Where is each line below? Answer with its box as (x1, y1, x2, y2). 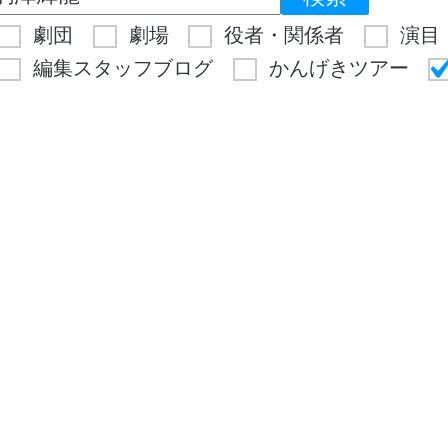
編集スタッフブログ (33, 56, 214, 79)
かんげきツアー (268, 56, 409, 79)
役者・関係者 (224, 23, 345, 46)
